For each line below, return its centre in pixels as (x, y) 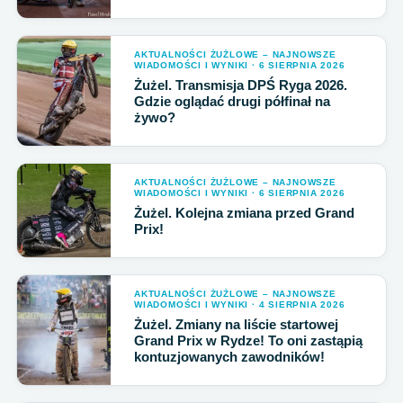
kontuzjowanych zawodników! (229, 357)
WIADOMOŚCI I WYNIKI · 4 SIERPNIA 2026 (240, 304)
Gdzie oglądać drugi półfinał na (232, 101)
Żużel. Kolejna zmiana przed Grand (244, 213)
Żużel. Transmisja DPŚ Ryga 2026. (241, 85)
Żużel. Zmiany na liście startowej (236, 324)
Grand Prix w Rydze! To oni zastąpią (248, 340)
